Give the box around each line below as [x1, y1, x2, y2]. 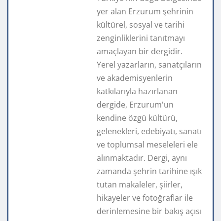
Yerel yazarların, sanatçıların [97, 59, 202, 70]
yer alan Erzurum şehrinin [97, 5, 193, 17]
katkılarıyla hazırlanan [97, 85, 178, 97]
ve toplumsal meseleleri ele [97, 139, 198, 150]
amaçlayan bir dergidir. [97, 45, 183, 57]
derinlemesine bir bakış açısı [97, 205, 202, 217]
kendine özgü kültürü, [97, 112, 178, 123]
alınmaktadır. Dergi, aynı [97, 152, 187, 163]
